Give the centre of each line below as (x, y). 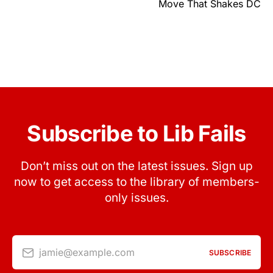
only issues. (136, 198)
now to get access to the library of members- (136, 182)
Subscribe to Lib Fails (136, 134)
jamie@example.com (87, 252)
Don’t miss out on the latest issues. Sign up (136, 166)
